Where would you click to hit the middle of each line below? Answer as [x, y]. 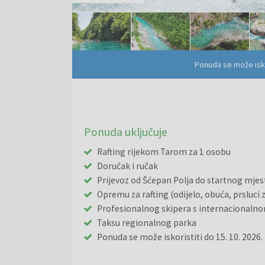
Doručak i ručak [127, 166]
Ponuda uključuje [126, 132]
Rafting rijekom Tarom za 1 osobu [164, 151]
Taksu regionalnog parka [147, 222]
